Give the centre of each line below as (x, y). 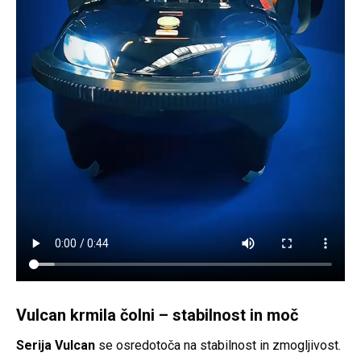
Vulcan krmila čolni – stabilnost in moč (157, 315)
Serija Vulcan (56, 345)
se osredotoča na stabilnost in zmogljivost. (218, 345)
